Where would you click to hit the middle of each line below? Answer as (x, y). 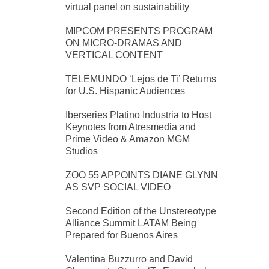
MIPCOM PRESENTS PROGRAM (139, 31)
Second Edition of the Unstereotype (141, 211)
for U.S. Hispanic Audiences (125, 91)
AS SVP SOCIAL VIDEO (118, 187)
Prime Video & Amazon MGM (128, 139)
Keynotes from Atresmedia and (131, 127)
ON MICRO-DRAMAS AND (124, 43)
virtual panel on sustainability (127, 7)
